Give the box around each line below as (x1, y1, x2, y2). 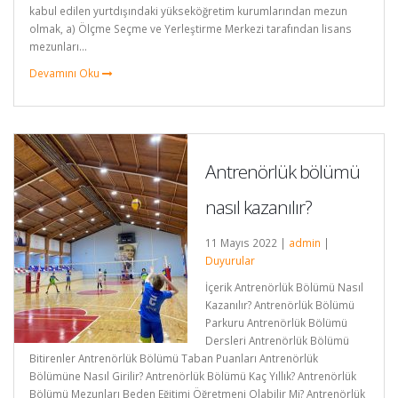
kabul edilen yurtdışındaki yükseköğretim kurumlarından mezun (29, 4, 347, 19)
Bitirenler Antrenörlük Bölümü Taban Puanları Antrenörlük (29, 351, 318, 366)
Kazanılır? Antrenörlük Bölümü (205, 298, 354, 313)
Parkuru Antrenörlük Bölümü (205, 315, 347, 330)
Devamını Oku (29, 66, 102, 81)
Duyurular (205, 253, 255, 268)
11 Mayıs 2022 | (205, 235, 289, 251)
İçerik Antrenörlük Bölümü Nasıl (205, 280, 363, 295)
